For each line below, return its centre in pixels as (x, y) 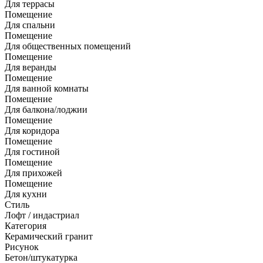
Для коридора (32, 130)
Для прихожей (33, 173)
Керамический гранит (49, 236)
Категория (26, 225)
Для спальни (30, 25)
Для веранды (31, 67)
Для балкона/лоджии (46, 109)
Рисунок (22, 247)
